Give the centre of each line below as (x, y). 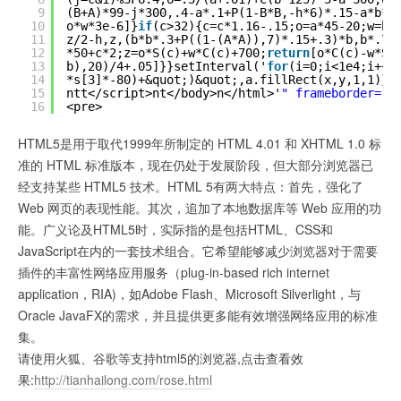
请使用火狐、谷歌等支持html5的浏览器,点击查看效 (161, 358)
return (288, 52)
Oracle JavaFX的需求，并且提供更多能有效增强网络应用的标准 (198, 315)
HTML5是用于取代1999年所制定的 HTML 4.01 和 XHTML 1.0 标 (200, 143)
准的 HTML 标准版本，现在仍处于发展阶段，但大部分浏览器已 (196, 164)
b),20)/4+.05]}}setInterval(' (166, 66)
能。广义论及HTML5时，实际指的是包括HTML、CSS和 (175, 229)
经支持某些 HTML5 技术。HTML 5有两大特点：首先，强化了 (191, 186)
